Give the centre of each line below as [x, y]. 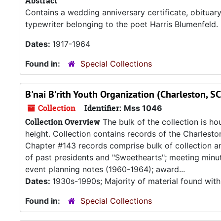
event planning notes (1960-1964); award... [105, 169]
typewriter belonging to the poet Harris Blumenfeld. [122, 24]
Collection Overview [63, 122]
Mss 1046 [143, 108]
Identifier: [103, 108]
